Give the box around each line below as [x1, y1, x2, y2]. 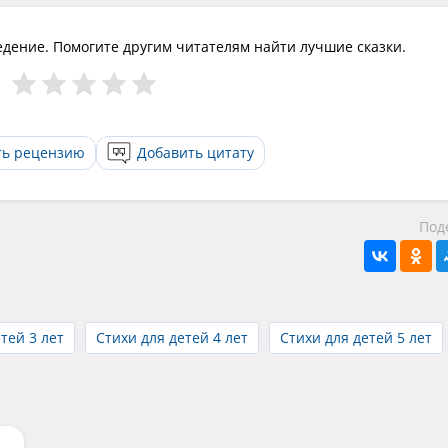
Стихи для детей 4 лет [96, 328, 248, 347]
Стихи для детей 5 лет [280, 328, 432, 347]
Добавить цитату [137, 143, 254, 162]
